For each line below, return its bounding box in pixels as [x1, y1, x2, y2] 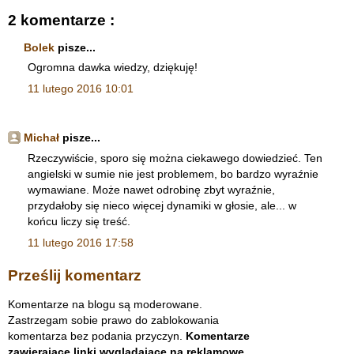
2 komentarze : [8, 12, 115, 29]
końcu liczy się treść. [28, 214, 130, 228]
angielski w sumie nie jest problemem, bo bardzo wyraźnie [28, 167, 318, 180]
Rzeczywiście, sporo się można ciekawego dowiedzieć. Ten [28, 151, 322, 164]
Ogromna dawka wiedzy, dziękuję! [28, 60, 198, 73]
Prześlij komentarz [8, 267, 141, 284]
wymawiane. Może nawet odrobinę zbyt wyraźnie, [28, 183, 275, 196]
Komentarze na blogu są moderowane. [8, 297, 202, 311]
